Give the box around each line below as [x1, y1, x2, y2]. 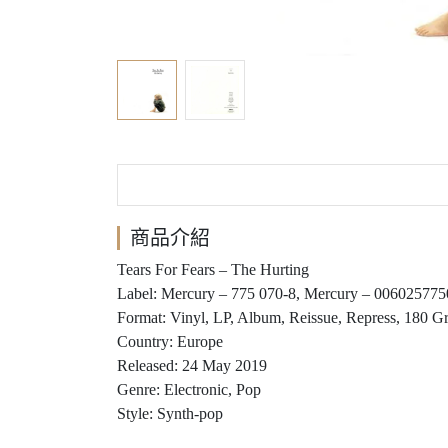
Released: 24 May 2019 [117, 357, 267, 374]
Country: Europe [117, 333, 223, 350]
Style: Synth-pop [117, 405, 223, 422]
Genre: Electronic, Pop [117, 381, 261, 398]
